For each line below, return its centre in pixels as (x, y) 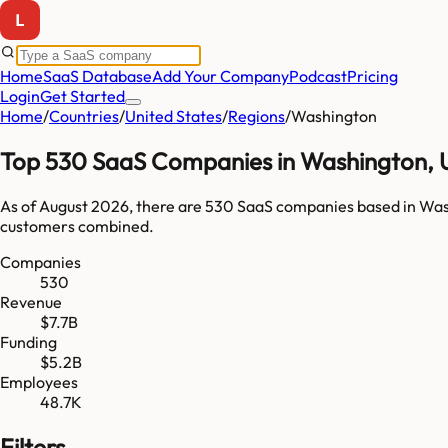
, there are (167, 205)
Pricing (372, 76)
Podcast (318, 76)
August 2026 (84, 205)
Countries (84, 116)
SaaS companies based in (326, 205)
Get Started (82, 96)
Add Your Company (220, 76)
